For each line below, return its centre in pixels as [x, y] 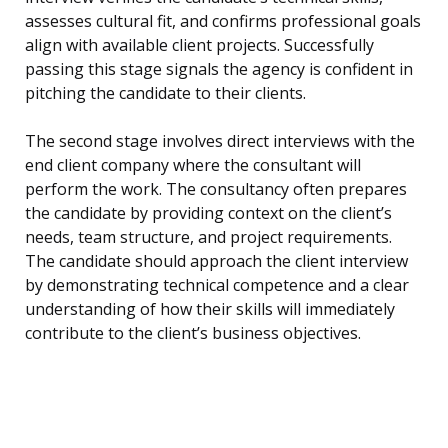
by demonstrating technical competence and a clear [217, 285]
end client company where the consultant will [193, 165]
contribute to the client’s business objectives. [193, 333]
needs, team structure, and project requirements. [208, 237]
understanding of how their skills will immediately [210, 309]
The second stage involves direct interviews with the [220, 141]
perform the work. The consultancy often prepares [216, 189]
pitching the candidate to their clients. [165, 93]
